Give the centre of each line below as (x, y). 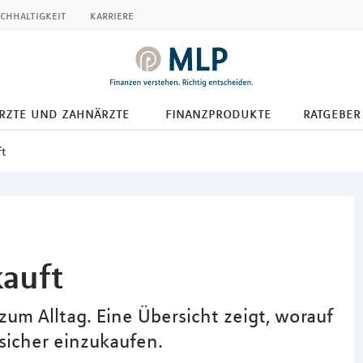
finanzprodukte (218, 113)
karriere (112, 15)
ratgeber (331, 113)
